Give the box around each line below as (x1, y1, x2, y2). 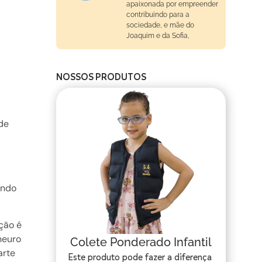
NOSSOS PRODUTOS (56, 71, 146, 84)
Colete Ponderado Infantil (70, 235, 212, 250)
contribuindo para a (126, 10, 189, 19)
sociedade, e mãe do (126, 20, 194, 29)
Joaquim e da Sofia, (126, 31, 189, 40)
